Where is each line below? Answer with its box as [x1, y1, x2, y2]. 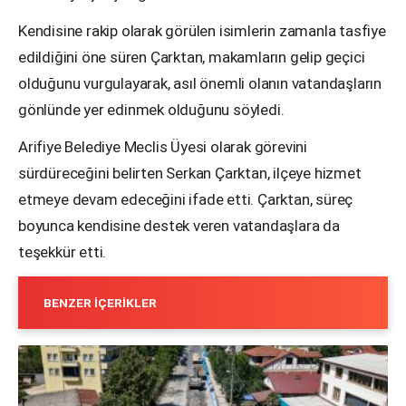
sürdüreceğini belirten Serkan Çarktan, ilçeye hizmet [18, 163, 362, 182]
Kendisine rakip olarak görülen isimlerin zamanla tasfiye [18, 21, 386, 40]
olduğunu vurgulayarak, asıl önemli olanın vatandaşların [18, 73, 382, 92]
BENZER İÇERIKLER [43, 295, 157, 310]
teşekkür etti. [18, 242, 107, 261]
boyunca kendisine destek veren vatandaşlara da [18, 216, 340, 235]
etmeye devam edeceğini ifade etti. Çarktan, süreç [18, 189, 353, 208]
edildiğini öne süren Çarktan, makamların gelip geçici [18, 47, 365, 66]
